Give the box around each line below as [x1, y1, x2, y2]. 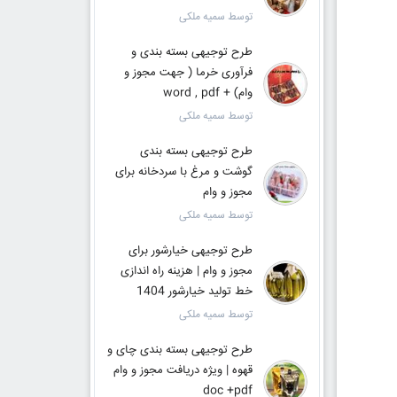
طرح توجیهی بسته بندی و [130, 43, 253, 61]
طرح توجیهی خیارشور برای [128, 242, 253, 260]
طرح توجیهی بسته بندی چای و [106, 341, 253, 359]
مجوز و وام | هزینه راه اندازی [120, 262, 253, 280]
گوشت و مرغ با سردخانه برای [114, 163, 253, 181]
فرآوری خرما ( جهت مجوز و [123, 64, 253, 82]
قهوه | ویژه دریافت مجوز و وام [113, 362, 253, 379]
